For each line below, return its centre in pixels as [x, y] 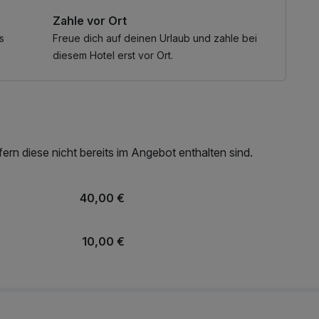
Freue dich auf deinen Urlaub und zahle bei [155, 38]
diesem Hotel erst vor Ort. [113, 55]
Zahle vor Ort [90, 20]
